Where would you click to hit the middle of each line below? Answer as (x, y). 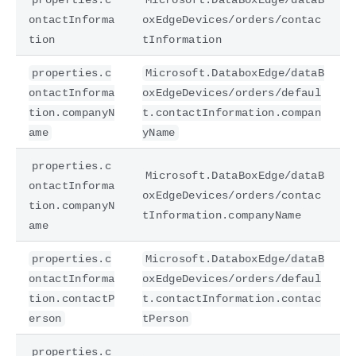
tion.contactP (72, 298)
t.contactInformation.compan (232, 112)
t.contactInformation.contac (232, 298)
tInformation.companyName (222, 215)
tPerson (166, 318)
